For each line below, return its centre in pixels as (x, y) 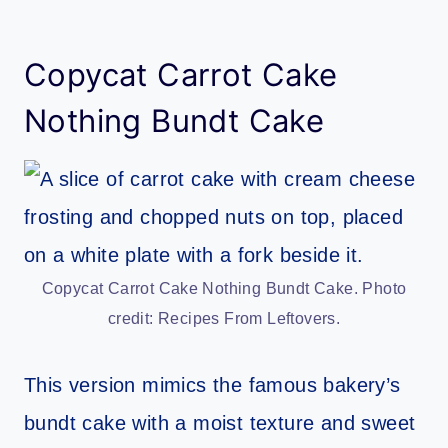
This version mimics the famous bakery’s (212, 384)
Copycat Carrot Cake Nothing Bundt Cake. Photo (224, 288)
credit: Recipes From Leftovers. (224, 318)
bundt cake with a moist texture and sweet (220, 422)
